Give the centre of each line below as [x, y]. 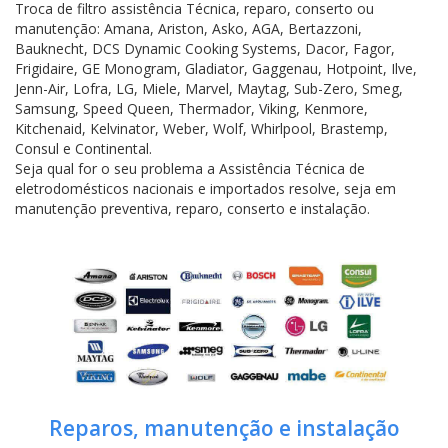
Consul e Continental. [83, 148]
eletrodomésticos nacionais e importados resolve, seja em [205, 188]
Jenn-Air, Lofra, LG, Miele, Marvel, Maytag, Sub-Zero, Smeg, [209, 88]
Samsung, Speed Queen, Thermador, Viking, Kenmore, [191, 108]
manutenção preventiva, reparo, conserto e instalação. [192, 208]
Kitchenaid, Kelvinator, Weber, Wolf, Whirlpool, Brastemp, [201, 128]
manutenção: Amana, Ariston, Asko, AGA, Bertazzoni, [188, 28]
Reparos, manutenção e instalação [224, 427]
